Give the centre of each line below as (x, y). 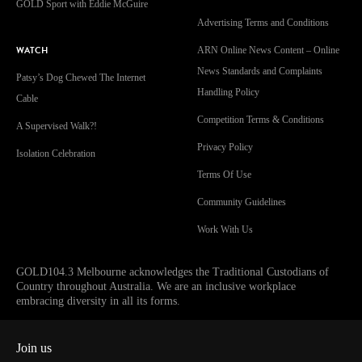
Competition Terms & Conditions (261, 120)
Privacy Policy (225, 147)
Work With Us (225, 230)
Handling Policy (228, 93)
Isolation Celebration (56, 154)
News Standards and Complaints (260, 72)
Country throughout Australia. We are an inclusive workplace (156, 287)
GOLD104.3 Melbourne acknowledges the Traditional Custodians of (173, 272)
